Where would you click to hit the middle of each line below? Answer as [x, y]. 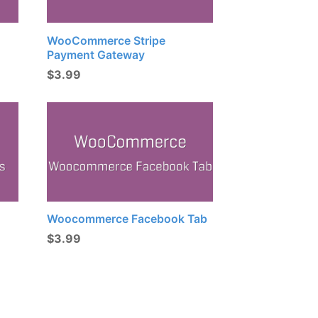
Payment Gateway [96, 55]
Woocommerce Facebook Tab [127, 219]
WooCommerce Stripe [106, 41]
